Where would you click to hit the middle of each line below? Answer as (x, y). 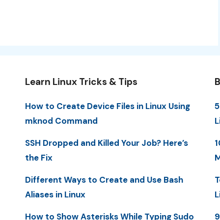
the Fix (39, 157)
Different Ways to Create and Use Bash (104, 180)
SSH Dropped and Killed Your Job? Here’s (106, 143)
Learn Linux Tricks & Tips (81, 82)
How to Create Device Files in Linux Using (107, 106)
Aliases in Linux (55, 195)
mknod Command (61, 121)
